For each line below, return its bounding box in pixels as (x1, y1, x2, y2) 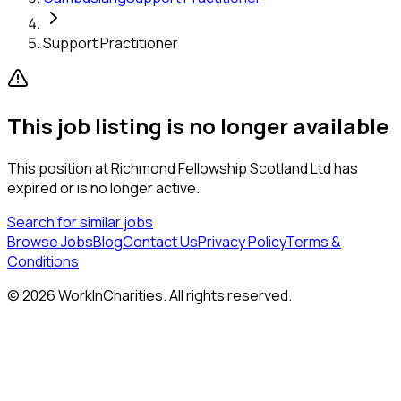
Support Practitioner (43, 32, 178, 53)
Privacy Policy (198, 231, 286, 252)
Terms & (286, 231, 341, 252)
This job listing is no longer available (7, 110, 388, 141)
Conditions (7, 251, 79, 271)
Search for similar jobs (7, 211, 153, 232)
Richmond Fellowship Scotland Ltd (111, 158, 331, 178)
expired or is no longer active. (7, 177, 200, 198)
